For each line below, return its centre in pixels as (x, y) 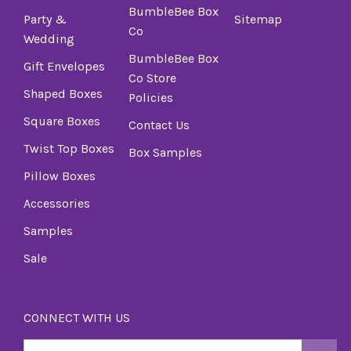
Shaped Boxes (63, 94)
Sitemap (258, 19)
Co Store (153, 78)
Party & (45, 19)
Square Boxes (62, 121)
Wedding (49, 39)
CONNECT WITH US (77, 317)
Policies (151, 98)
